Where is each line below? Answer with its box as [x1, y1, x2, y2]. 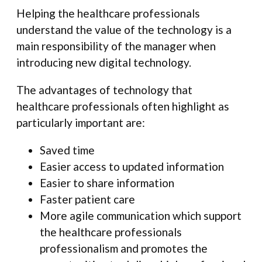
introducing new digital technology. [16, 56, 191, 70]
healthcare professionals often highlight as [16, 99, 229, 113]
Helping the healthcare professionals [16, 6, 200, 20]
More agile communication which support [40, 209, 242, 223]
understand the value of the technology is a [16, 23, 232, 37]
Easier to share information [40, 176, 174, 190]
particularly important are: [16, 116, 145, 130]
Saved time [40, 143, 95, 157]
